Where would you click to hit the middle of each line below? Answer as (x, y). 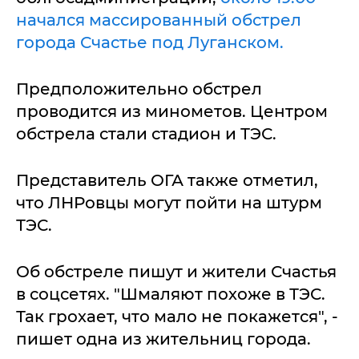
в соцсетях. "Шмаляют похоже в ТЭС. (171, 294)
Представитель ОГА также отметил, (167, 180)
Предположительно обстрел (139, 89)
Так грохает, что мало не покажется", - (177, 317)
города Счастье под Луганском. (150, 42)
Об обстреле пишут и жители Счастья (176, 272)
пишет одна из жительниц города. (163, 339)
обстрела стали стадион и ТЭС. (146, 134)
